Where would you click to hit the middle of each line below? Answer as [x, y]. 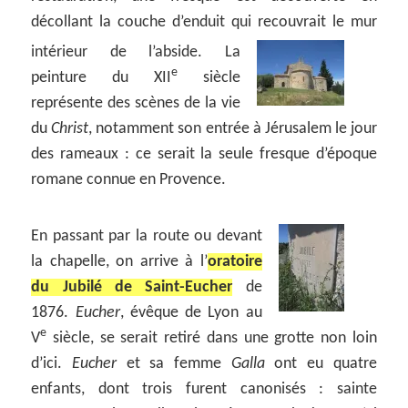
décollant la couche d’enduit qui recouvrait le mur [204, 22]
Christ [70, 128]
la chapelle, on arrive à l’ [119, 261]
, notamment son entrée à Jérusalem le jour [233, 128]
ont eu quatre [321, 363]
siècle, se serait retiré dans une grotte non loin [212, 338]
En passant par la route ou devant [147, 236]
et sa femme [174, 363]
